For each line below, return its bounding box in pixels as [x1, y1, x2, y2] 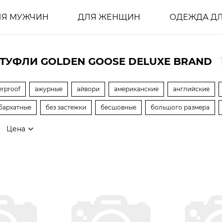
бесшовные [101, 104, 136, 111]
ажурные [35, 85, 62, 93]
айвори [77, 85, 100, 93]
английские [173, 85, 210, 93]
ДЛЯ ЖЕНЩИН [77, 12, 140, 22]
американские [114, 85, 159, 93]
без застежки [46, 104, 86, 111]
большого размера [151, 104, 210, 111]
